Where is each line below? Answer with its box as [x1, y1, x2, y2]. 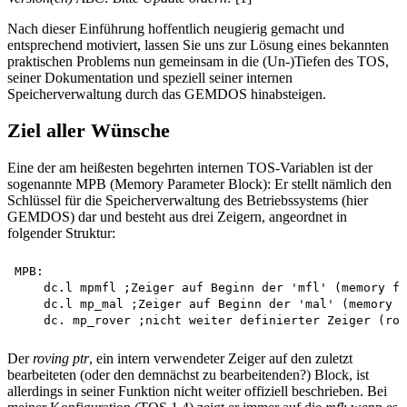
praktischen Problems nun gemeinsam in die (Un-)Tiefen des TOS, [7, 53, 389, 69]
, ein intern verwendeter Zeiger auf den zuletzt [89, 351, 352, 367]
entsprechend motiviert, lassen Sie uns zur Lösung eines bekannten [7, 36, 389, 53]
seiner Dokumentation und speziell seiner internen [7, 69, 293, 85]
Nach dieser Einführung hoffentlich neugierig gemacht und [7, 20, 344, 36]
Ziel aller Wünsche [7, 119, 170, 143]
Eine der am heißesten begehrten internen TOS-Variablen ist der [7, 160, 372, 176]
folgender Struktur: [7, 225, 115, 242]
